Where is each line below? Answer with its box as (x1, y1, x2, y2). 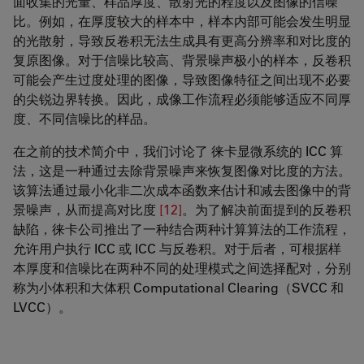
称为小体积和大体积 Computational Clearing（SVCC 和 (13, 279, 344, 297)
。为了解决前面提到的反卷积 (182, 201, 351, 219)
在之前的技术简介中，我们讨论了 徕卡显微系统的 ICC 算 (13, 142, 343, 160)
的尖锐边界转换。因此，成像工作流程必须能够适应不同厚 (13, 90, 351, 108)
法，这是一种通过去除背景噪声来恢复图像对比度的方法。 (13, 162, 351, 180)
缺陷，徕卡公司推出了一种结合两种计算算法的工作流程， (13, 220, 351, 238)
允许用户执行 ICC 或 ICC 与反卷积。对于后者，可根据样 (13, 240, 341, 258)
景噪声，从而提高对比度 (13, 201, 159, 219)
